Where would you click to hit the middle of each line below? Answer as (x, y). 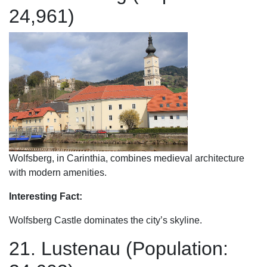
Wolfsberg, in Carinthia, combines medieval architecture (127, 158)
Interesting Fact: (46, 196)
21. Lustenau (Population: (119, 249)
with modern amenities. (58, 173)
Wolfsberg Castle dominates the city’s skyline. (105, 220)
